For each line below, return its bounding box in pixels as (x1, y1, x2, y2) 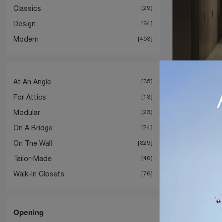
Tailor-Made (13, 154, 52, 163)
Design (13, 19, 36, 28)
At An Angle (13, 77, 51, 86)
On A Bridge (13, 123, 53, 132)
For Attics (13, 93, 46, 101)
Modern (13, 35, 39, 43)
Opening (13, 207, 44, 217)
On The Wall (13, 139, 52, 147)
